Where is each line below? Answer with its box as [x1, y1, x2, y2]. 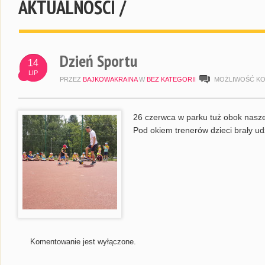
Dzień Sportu [60, 50, 137, 72]
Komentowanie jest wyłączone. [30, 237, 136, 246]
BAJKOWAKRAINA [83, 76, 137, 83]
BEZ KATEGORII [147, 76, 196, 83]
